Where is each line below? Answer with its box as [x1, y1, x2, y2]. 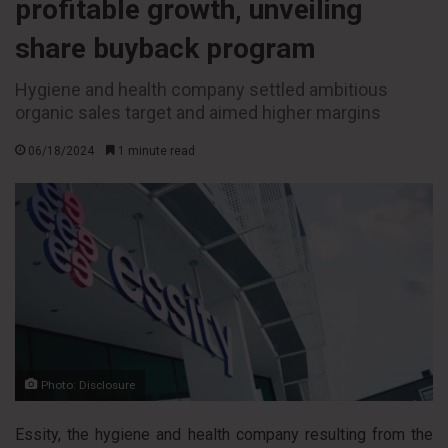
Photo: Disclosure [38, 377, 135, 392]
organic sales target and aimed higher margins [15, 101, 381, 123]
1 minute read [115, 143, 195, 158]
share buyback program [15, 31, 316, 65]
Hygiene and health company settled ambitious [15, 78, 388, 100]
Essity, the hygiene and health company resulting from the [15, 424, 433, 444]
